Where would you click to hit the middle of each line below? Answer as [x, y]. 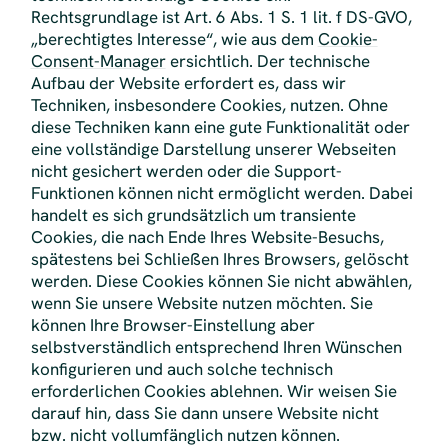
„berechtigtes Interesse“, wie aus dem [174, 39]
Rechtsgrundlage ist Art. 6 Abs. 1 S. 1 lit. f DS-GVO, [221, 17]
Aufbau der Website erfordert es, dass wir [188, 83]
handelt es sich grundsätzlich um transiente [193, 215]
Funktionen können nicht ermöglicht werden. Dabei [221, 193]
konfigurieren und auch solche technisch [181, 369]
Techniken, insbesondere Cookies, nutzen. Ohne [209, 105]
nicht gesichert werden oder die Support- [186, 171]
